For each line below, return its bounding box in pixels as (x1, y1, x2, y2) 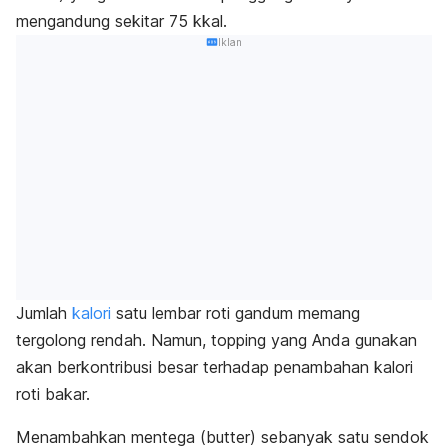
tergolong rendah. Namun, (16, 330, 211, 351)
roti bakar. (16, 384, 90, 405)
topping (211, 330, 271, 351)
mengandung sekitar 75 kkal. (16, 10, 232, 31)
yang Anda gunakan (271, 330, 417, 351)
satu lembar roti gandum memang (111, 303, 360, 324)
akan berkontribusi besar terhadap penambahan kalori (16, 357, 413, 378)
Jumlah (16, 303, 67, 324)
